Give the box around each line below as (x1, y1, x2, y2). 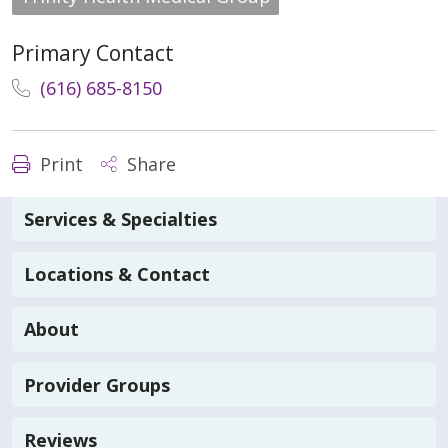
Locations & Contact (24, 262, 210, 287)
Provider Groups (24, 372, 170, 397)
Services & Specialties (24, 206, 217, 231)
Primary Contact (12, 38, 174, 67)
